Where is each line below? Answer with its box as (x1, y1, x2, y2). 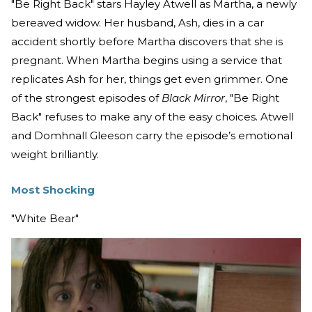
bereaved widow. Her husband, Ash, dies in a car (11, 15, 264, 29)
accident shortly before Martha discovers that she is (11, 34, 283, 48)
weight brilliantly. (11, 147, 99, 161)
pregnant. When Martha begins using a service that (11, 53, 282, 67)
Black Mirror (162, 91, 225, 104)
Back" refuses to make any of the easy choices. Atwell (11, 109, 294, 123)
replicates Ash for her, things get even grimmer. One (11, 72, 288, 86)
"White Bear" (11, 211, 79, 225)
